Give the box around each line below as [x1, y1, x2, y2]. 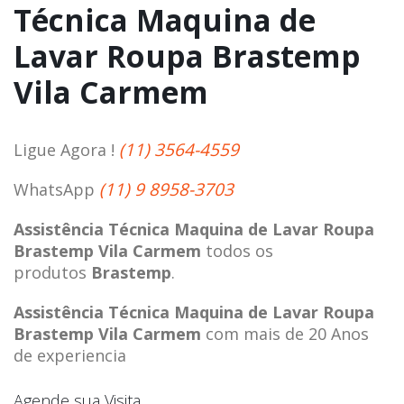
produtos [14, 261, 91, 283]
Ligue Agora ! [14, 138, 119, 161]
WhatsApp [14, 178, 99, 200]
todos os [201, 239, 273, 262]
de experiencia [14, 344, 126, 366]
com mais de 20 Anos [201, 322, 369, 344]
